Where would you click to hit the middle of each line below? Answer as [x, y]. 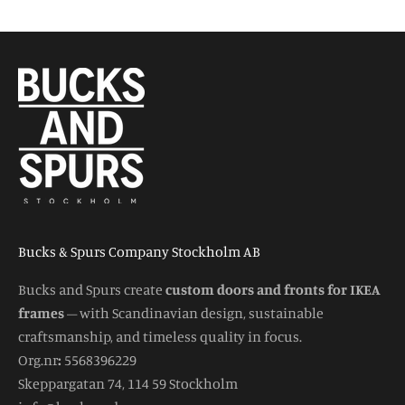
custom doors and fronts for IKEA [273, 289]
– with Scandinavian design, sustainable [194, 312]
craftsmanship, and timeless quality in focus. [160, 336]
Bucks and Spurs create [92, 289]
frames [41, 312]
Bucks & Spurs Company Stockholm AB [139, 251]
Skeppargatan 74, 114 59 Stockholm [128, 383]
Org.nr [38, 359]
